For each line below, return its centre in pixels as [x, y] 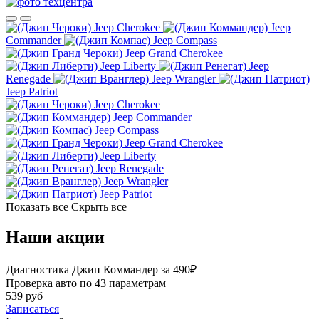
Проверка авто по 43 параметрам [86, 283]
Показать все [37, 206]
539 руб [24, 296]
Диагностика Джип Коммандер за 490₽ [101, 269]
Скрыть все [99, 206]
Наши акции [55, 237]
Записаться [32, 308]
